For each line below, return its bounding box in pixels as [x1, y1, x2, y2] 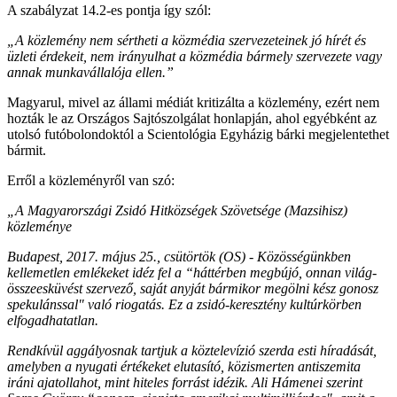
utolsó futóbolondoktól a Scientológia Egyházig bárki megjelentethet [7, 126, 389, 142]
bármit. [7, 142, 46, 158]
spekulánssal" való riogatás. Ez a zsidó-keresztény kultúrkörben [7, 296, 362, 312]
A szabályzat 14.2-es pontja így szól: [7, 2, 211, 18]
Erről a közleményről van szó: [7, 172, 175, 188]
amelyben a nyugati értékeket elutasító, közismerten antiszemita [7, 358, 361, 374]
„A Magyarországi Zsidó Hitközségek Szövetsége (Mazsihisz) [7, 202, 347, 218]
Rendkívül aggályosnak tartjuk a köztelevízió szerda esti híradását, [7, 342, 377, 358]
